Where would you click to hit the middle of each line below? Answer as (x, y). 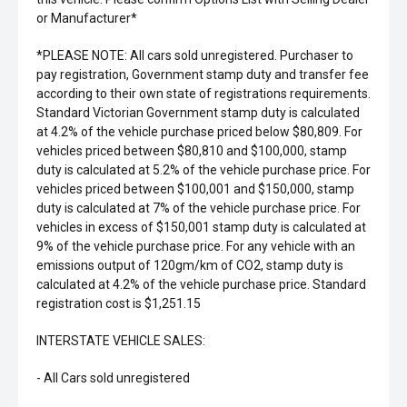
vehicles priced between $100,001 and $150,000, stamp (195, 189)
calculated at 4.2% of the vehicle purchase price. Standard (201, 284)
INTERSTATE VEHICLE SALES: (121, 341)
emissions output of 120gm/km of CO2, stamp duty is (190, 265)
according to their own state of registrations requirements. (203, 94)
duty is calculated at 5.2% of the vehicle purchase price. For (203, 170)
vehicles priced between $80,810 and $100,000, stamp (192, 151)
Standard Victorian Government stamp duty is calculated (198, 113)
